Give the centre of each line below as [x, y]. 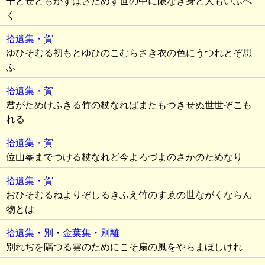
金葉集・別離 [91, 233]
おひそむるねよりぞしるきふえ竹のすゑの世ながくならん [129, 195]
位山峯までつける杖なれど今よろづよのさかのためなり [124, 157]
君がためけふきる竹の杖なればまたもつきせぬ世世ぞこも [129, 105]
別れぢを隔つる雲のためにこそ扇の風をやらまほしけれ [124, 247]
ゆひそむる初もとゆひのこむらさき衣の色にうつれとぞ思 [129, 53]
